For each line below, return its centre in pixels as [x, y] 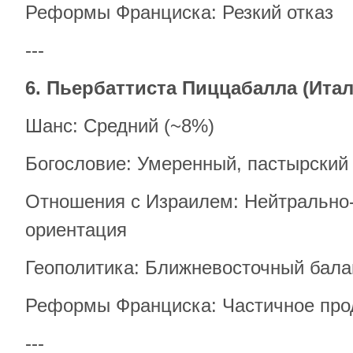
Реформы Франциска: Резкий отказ [179, 12]
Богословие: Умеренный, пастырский [187, 163]
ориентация [76, 230]
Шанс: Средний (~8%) [120, 126]
